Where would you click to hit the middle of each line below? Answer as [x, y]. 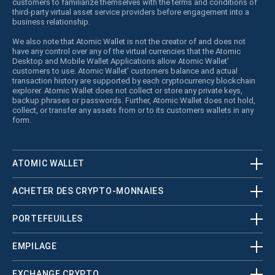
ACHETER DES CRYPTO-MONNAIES [88, 191]
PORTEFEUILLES [48, 219]
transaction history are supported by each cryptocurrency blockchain [134, 80]
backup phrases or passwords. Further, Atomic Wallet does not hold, [134, 100]
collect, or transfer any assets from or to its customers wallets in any [133, 110]
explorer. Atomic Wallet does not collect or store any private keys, [127, 90]
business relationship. [51, 21]
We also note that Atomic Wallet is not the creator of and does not [129, 41]
